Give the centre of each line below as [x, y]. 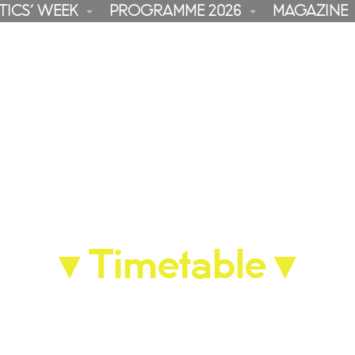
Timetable [177, 266]
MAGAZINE [310, 11]
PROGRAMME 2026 [175, 11]
